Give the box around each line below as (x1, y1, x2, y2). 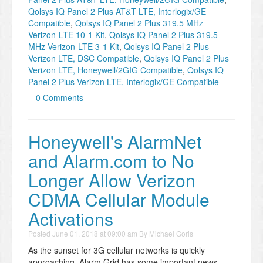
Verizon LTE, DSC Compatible (28, 52, 139, 65)
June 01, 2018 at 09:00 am (52, 228, 137, 239)
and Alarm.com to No (28, 148, 194, 174)
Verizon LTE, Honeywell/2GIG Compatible (28, 64, 183, 76)
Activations (28, 206, 113, 232)
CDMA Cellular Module (28, 187, 210, 213)
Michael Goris (149, 228, 193, 239)
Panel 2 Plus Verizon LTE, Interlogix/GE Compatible (28, 76, 219, 88)
